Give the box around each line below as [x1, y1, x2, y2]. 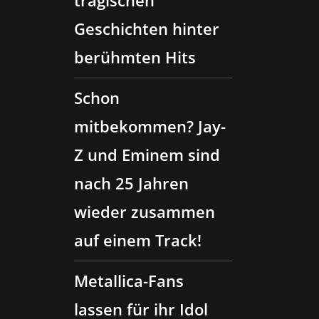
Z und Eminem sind [74, 143, 220, 166]
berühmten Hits [74, 46, 196, 68]
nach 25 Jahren [74, 172, 189, 194]
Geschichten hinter [74, 17, 219, 40]
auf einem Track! [74, 229, 202, 251]
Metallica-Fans [74, 269, 184, 292]
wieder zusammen [74, 200, 215, 223]
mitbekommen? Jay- [74, 115, 226, 137]
